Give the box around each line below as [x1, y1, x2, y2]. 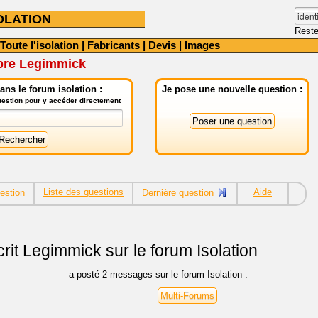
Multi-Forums [160, 290, 214, 301]
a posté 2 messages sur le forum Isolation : [69, 268, 248, 280]
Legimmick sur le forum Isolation [18, 241, 258, 261]
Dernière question [142, 187, 216, 198]
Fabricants [87, 39, 140, 51]
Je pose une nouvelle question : [162, 84, 302, 94]
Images [185, 39, 220, 51]
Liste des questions [43, 187, 124, 197]
